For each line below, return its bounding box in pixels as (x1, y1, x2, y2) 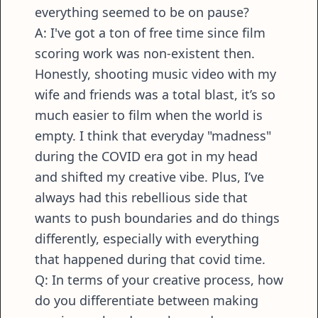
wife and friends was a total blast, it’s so (35, 86, 275, 104)
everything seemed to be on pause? (35, 4, 249, 21)
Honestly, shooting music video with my (35, 65, 276, 83)
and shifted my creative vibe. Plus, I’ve (35, 168, 264, 186)
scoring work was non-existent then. (35, 45, 255, 62)
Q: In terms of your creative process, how (35, 271, 283, 289)
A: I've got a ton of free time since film (35, 24, 265, 42)
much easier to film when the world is (35, 106, 263, 124)
